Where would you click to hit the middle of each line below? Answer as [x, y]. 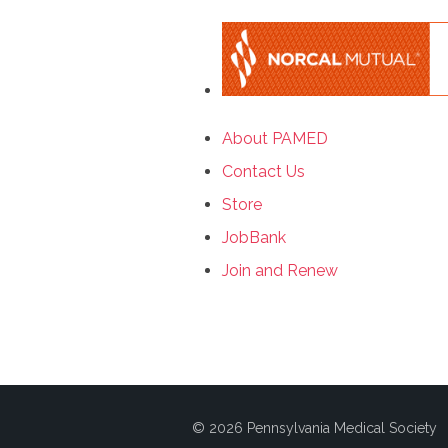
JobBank [254, 238]
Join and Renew [280, 271]
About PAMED [275, 139]
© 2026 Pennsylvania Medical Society [314, 428]
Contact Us [263, 172]
